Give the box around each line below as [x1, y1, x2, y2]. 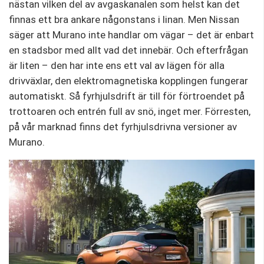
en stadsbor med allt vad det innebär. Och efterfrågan [9, 44, 248, 56]
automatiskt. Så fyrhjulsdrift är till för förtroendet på [9, 90, 245, 102]
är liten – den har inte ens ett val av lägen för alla [9, 59, 225, 71]
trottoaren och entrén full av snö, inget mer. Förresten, [9, 105, 250, 117]
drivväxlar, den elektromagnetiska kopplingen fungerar [9, 74, 248, 87]
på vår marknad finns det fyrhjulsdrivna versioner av [9, 120, 237, 133]
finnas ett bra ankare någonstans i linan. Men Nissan [9, 13, 239, 25]
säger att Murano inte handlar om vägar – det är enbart [9, 28, 254, 41]
